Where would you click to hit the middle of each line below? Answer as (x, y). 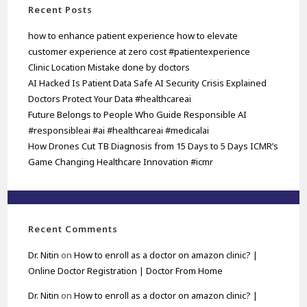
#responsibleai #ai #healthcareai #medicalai (119, 130)
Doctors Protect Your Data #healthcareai (110, 98)
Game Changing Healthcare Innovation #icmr (121, 161)
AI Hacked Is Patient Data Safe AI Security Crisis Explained (148, 83)
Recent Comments (73, 229)
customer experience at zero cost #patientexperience (139, 51)
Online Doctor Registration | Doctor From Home (126, 270)
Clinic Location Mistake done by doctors (109, 67)
